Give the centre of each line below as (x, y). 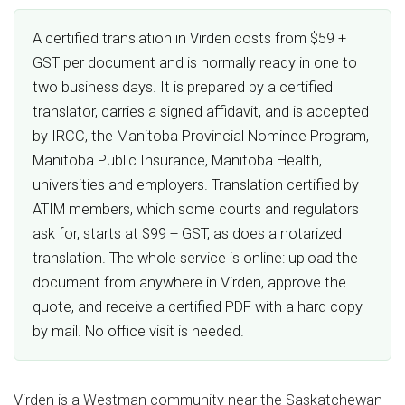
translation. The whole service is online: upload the (195, 258)
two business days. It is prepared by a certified (183, 87)
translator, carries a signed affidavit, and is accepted (201, 112)
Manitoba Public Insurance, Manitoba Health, (177, 160)
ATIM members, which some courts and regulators (196, 209)
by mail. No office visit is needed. (138, 331)
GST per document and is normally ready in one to (195, 63)
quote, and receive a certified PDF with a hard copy (198, 307)
